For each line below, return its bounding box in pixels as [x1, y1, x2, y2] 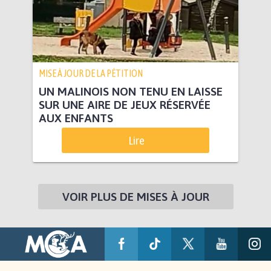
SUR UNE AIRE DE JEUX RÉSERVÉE [39, 97, 211, 111]
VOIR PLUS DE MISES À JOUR [62, 189, 209, 203]
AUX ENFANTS [39, 111, 113, 125]
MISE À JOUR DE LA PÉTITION [39, 67, 143, 79]
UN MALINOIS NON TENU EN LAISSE [39, 84, 223, 98]
